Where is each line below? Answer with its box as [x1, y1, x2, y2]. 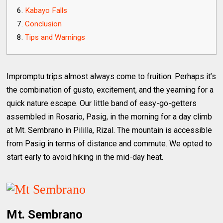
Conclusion [25, 19, 62, 28]
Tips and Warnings [25, 32, 86, 42]
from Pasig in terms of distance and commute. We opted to [6, 138, 213, 148]
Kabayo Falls [25, 5, 68, 15]
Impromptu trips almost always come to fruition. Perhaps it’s [6, 71, 217, 81]
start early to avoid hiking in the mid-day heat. [6, 152, 164, 162]
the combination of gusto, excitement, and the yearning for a [6, 85, 214, 95]
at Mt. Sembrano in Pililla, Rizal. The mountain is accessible [6, 125, 213, 135]
